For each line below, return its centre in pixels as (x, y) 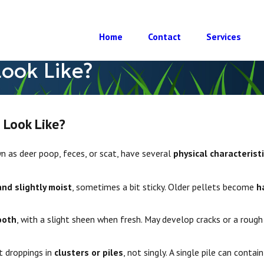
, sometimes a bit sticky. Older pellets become (164, 187)
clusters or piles (89, 252)
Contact (165, 37)
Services (224, 37)
